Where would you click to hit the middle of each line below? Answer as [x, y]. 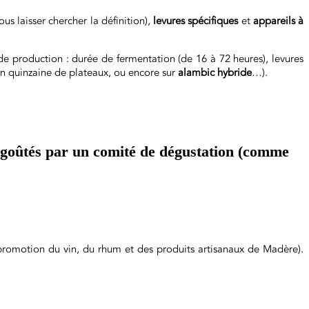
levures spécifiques [196, 21]
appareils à [278, 21]
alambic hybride [215, 72]
